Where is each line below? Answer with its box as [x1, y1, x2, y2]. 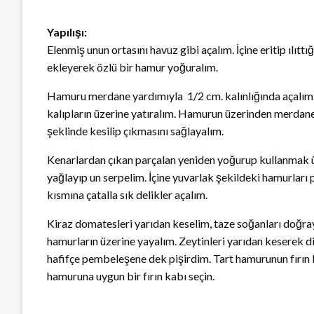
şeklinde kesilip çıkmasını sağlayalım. [47, 124, 224, 138]
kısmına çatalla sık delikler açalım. [47, 188, 207, 202]
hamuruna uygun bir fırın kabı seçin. [47, 269, 214, 283]
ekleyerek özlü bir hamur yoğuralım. [47, 60, 218, 74]
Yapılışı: [47, 25, 87, 39]
